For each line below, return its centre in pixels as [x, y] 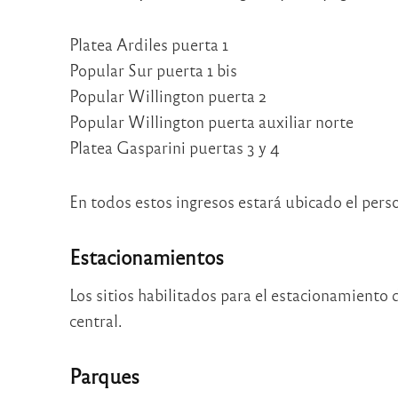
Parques [104, 376]
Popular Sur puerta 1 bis [153, 70]
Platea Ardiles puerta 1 [148, 44]
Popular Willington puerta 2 [167, 96]
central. [96, 320]
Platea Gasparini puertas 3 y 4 [174, 147]
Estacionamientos [146, 257]
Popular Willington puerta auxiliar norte [211, 122]
